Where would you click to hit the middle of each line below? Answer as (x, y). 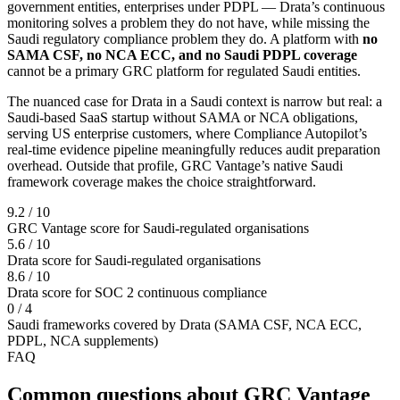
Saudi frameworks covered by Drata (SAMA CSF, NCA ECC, (184, 325)
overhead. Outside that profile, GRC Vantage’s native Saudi (175, 166)
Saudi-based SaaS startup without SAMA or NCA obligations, (183, 118)
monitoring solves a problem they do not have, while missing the (188, 23)
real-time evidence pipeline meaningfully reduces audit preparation (194, 150)
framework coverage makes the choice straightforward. (162, 182)
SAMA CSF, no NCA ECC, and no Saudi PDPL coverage (182, 55)
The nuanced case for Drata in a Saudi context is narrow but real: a (195, 102)
